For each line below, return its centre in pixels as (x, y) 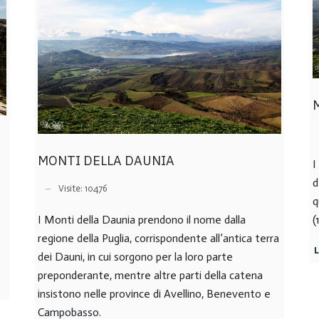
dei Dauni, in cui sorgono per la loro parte (135, 256)
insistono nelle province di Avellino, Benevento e (154, 293)
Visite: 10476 (83, 189)
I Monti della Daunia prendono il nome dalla (142, 219)
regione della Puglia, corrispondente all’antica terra (158, 238)
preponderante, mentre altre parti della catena (150, 275)
